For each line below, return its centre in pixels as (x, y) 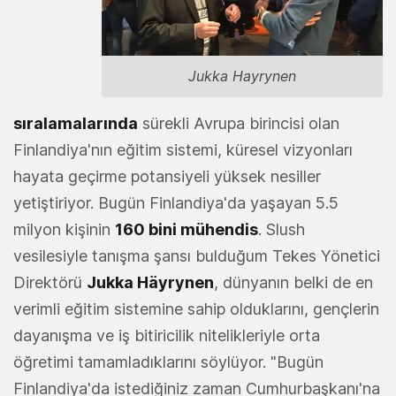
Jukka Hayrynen (242, 76)
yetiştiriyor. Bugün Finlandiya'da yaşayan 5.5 (176, 202)
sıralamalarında (76, 123)
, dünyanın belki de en (293, 282)
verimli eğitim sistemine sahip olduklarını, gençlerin (196, 308)
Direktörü (50, 282)
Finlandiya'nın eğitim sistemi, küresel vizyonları (183, 149)
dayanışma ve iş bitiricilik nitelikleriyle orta (167, 335)
